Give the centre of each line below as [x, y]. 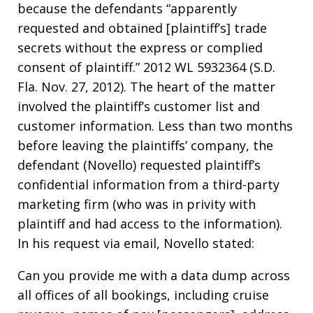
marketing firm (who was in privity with [137, 204]
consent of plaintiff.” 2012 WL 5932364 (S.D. [146, 67]
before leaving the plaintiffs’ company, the [145, 145]
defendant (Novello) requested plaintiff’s [139, 165]
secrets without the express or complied [140, 48]
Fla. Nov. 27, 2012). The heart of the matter [146, 87]
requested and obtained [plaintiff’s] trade [142, 28]
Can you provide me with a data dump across [154, 275]
